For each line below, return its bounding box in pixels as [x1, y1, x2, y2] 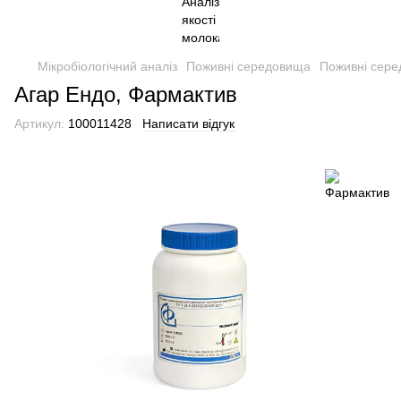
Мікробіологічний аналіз [38, 59, 177, 73]
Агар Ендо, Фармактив [14, 82, 237, 107]
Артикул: [14, 116, 64, 131]
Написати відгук [142, 116, 235, 131]
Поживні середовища [186, 59, 311, 73]
